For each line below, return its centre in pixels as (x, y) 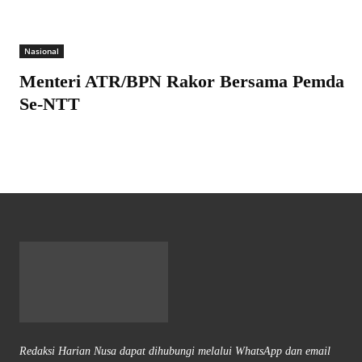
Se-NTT (50, 104)
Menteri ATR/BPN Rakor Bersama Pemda (182, 82)
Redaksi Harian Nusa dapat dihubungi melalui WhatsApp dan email (175, 351)
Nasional (42, 51)
